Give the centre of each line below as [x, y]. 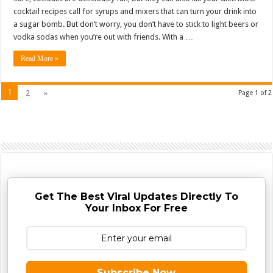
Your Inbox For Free [136, 208]
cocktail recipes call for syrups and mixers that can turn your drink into [135, 11]
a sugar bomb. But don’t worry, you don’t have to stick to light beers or [136, 24]
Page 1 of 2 [255, 93]
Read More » [40, 58]
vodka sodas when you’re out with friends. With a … [104, 37]
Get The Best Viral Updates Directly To [136, 196]
